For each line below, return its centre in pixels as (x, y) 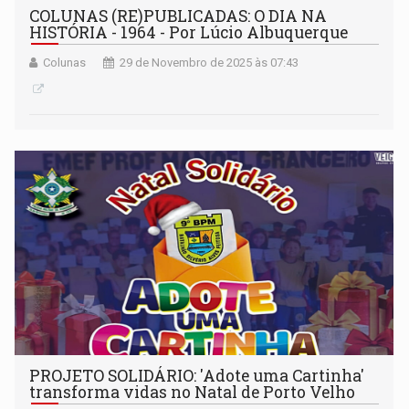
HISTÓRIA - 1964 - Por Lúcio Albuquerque (189, 32)
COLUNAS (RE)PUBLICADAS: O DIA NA (178, 16)
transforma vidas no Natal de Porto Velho (193, 392)
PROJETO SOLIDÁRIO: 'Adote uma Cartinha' (197, 375)
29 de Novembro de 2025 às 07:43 (210, 62)
